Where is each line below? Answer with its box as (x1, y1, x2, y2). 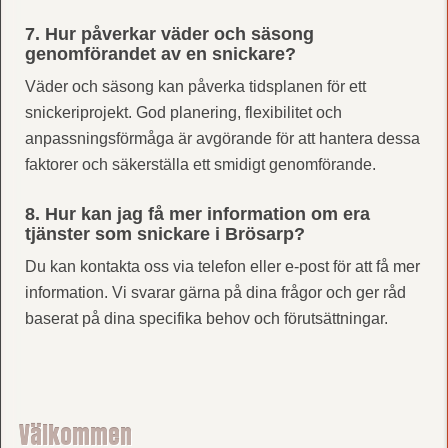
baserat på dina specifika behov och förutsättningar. (24, 309, 388, 327)
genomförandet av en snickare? (24, 43, 296, 64)
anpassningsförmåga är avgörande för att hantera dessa (24, 129, 420, 147)
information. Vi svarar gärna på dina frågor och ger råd (24, 283, 406, 301)
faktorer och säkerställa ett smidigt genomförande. (24, 155, 376, 173)
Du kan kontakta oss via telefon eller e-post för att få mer (24, 257, 420, 275)
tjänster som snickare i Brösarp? (24, 223, 305, 244)
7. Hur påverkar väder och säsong (24, 23, 314, 44)
